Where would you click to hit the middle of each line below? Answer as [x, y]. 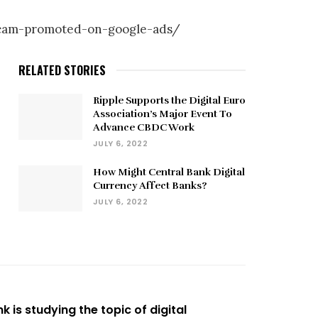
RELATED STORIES [62, 71]
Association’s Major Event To [163, 114]
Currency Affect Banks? [150, 186]
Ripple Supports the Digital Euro [169, 101]
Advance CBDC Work [144, 128]
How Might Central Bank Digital [169, 172]
